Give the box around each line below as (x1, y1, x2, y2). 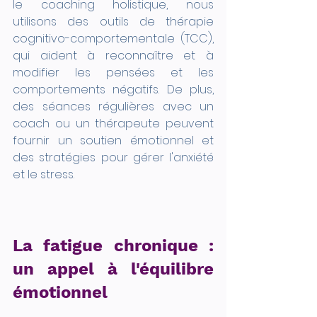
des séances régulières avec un (13, 98, 214, 115)
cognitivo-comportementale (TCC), (13, 30, 214, 47)
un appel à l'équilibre (13, 258, 214, 279)
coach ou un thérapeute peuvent (13, 115, 214, 132)
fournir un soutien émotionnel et (13, 132, 214, 149)
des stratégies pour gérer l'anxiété (13, 149, 214, 166)
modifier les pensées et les (13, 64, 214, 81)
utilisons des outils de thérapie (13, 13, 214, 30)
